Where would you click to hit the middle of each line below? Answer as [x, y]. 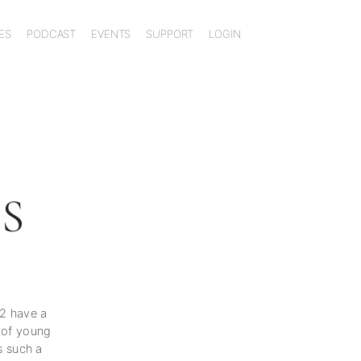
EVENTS [111, 33]
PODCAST [52, 33]
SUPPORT [170, 33]
